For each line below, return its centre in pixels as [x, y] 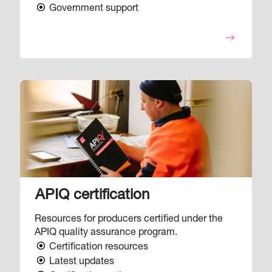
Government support [94, 9]
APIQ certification [92, 196]
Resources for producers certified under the [129, 220]
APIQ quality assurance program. [106, 233]
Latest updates [82, 263]
